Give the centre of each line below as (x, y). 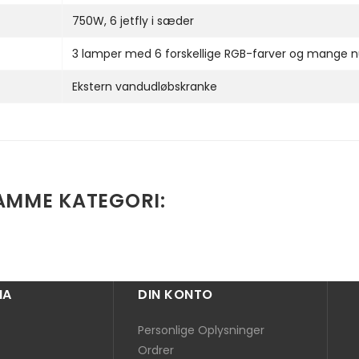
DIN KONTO (175, 294)
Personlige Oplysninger (202, 330)
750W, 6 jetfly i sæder (133, 20)
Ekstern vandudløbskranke (145, 86)
